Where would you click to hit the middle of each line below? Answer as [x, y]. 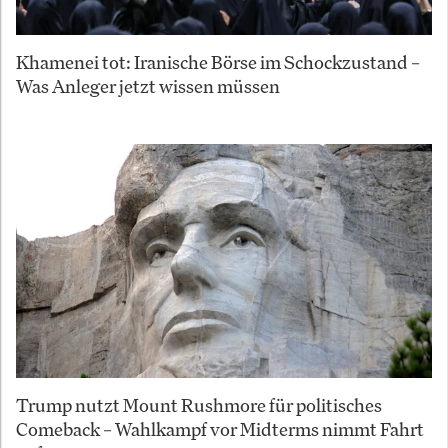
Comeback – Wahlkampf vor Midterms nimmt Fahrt [220, 428]
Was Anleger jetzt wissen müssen [148, 86]
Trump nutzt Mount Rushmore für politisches [199, 404]
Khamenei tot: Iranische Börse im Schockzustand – [218, 62]
